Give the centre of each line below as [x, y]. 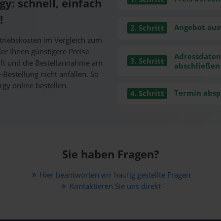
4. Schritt [147, 93]
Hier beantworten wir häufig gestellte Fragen [115, 175]
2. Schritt [147, 28]
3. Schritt [147, 61]
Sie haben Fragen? [110, 154]
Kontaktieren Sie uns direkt [115, 186]
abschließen [197, 66]
